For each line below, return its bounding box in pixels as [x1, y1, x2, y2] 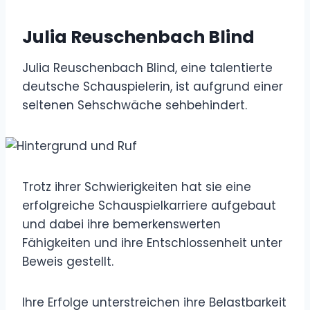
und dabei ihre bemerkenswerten [22, 215, 221, 232]
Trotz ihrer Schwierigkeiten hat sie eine [22, 178, 251, 195]
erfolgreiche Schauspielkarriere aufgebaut [22, 197, 276, 214]
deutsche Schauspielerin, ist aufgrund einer [22, 77, 283, 95]
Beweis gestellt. [22, 253, 113, 270]
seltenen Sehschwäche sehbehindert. [22, 96, 247, 113]
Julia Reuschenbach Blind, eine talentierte [22, 59, 273, 76]
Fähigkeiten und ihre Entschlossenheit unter [22, 234, 282, 251]
